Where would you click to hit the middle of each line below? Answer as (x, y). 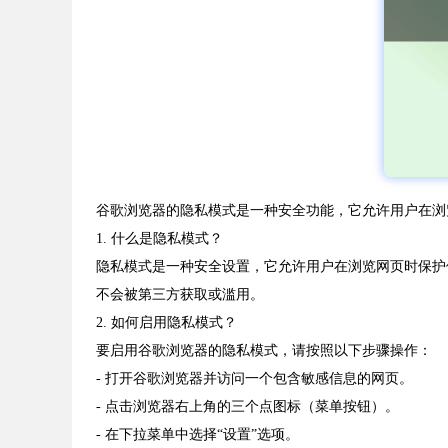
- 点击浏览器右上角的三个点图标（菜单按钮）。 (247, 407)
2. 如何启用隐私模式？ (166, 323)
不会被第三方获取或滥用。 (180, 295)
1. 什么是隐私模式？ (159, 239)
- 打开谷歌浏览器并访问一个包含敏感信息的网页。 (254, 379)
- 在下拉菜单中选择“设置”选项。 (197, 435)
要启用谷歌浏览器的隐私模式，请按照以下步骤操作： (264, 351)
